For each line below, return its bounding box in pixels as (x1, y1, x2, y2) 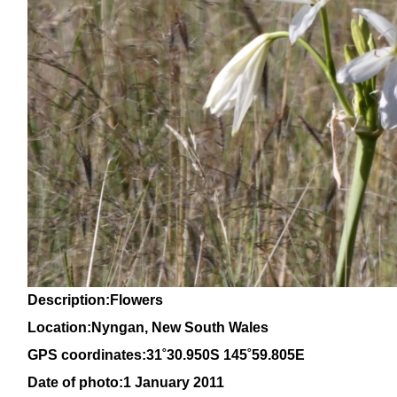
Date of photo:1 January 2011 (27, 375, 224, 390)
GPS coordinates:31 (27, 347, 162, 362)
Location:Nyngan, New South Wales (27, 320, 269, 335)
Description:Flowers (27, 292, 163, 307)
